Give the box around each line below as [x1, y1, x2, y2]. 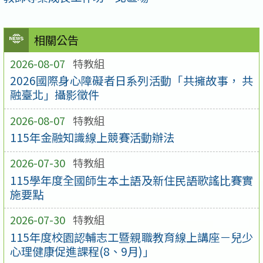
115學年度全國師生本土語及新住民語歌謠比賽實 [9, 171, 254, 188]
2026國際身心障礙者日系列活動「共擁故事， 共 [9, 72, 254, 89]
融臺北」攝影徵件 [9, 86, 99, 103]
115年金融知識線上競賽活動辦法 [9, 129, 174, 146]
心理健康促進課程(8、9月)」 [9, 242, 154, 259]
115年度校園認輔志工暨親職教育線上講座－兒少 [9, 228, 254, 245]
